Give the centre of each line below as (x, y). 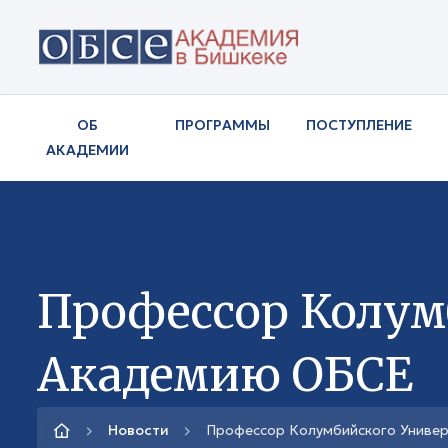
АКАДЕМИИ (87, 149)
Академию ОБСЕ (225, 374)
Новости (138, 430)
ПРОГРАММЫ (223, 124)
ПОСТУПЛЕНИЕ (359, 124)
